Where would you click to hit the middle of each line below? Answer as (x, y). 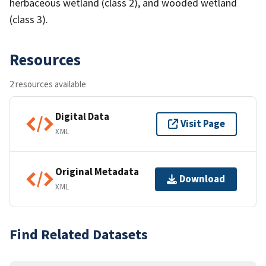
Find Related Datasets (79, 234)
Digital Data (82, 117)
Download (202, 179)
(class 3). (29, 19)
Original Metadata (97, 172)
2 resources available (48, 84)
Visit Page (203, 124)
